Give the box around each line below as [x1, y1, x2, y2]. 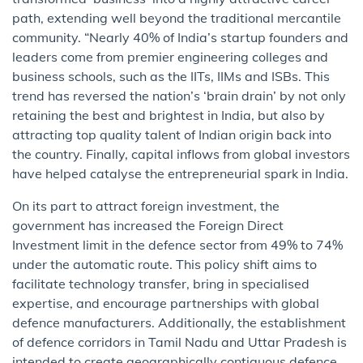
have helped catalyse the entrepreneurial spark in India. [12, 164, 348, 181]
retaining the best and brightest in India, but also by [12, 106, 325, 123]
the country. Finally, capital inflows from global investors [12, 145, 350, 162]
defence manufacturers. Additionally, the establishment [12, 314, 346, 331]
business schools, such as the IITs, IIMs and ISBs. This [12, 67, 330, 84]
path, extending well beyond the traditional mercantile [12, 9, 341, 26]
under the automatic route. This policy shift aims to [12, 255, 317, 272]
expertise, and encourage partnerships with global [12, 294, 319, 311]
